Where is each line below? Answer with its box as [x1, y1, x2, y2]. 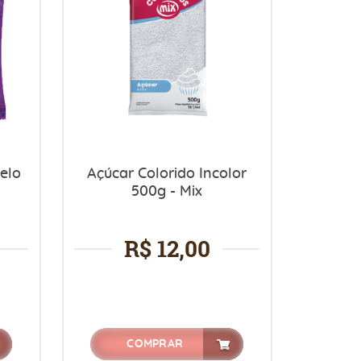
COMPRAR [127, 338, 184, 350]
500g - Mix [131, 184, 203, 199]
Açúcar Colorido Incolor [87, 166, 247, 181]
